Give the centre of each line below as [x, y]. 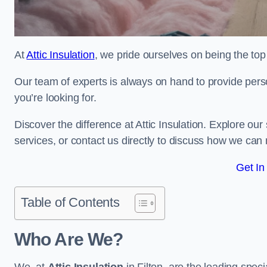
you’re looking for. [55, 98]
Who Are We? [69, 239]
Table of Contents [70, 202]
